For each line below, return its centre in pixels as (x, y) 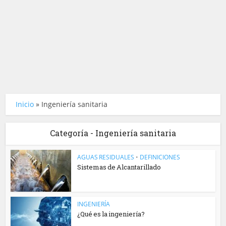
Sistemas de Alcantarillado (119, 167)
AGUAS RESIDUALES (106, 157)
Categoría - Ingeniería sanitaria (113, 133)
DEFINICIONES (160, 157)
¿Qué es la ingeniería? (111, 214)
